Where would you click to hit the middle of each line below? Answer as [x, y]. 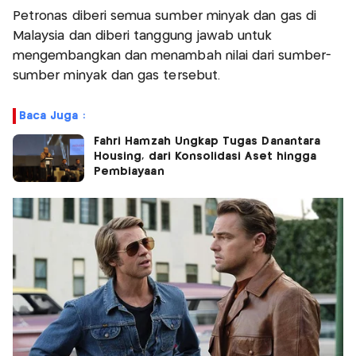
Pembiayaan [129, 171]
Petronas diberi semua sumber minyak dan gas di [164, 16]
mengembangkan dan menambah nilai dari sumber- [172, 56]
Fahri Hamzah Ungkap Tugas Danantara [207, 141]
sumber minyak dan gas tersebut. [119, 75]
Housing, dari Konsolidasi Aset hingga [205, 156]
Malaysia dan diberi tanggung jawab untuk [143, 36]
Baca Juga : [52, 116]
